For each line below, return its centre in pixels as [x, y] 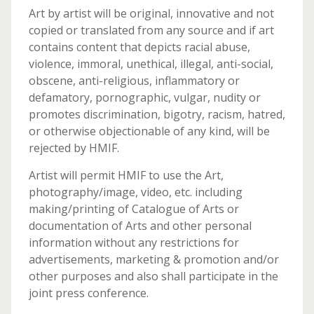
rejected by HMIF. [74, 148]
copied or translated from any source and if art [151, 30]
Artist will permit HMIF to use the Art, [126, 175]
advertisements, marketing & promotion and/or [153, 259]
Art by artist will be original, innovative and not [151, 13]
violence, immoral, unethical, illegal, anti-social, [151, 64]
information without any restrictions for [134, 243]
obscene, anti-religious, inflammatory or [134, 81]
